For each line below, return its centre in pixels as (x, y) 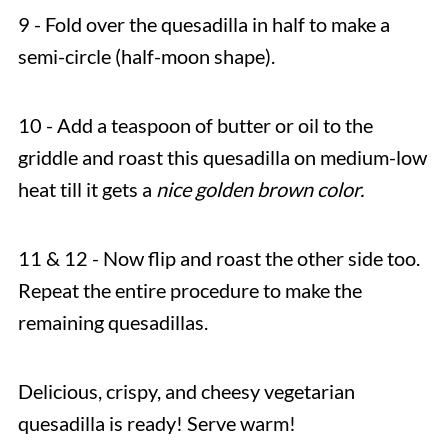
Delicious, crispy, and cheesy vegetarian (186, 391)
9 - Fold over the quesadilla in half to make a (203, 24)
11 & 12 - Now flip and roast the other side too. (218, 258)
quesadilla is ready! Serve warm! (156, 423)
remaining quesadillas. (114, 322)
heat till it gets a (86, 189)
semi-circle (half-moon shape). (146, 56)
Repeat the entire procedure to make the (189, 290)
